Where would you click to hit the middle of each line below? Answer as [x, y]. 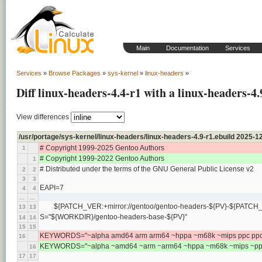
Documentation [187, 48]
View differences [43, 117]
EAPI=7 [52, 188]
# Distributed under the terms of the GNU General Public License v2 [147, 169]
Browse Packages [75, 73]
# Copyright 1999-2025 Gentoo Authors [102, 148]
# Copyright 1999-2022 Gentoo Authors [102, 158]
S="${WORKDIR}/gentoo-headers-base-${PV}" [113, 217]
